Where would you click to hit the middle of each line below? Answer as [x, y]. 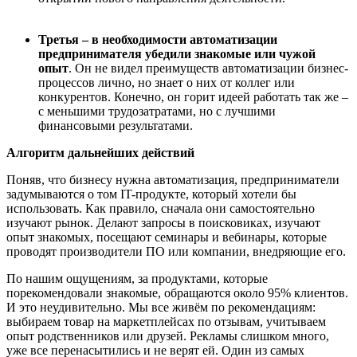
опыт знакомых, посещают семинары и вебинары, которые [167, 237]
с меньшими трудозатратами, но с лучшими [157, 111]
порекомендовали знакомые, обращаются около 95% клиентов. [177, 293]
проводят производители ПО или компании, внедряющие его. [176, 251]
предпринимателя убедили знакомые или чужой [177, 54]
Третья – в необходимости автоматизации [158, 39]
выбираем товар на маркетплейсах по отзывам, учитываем [166, 322]
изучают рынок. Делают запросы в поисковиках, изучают [163, 223]
